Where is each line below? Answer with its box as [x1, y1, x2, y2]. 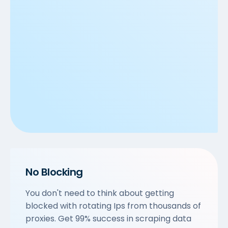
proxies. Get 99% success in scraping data [25, 213, 191, 225]
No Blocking [25, 165, 83, 180]
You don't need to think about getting [25, 187, 174, 199]
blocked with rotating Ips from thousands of [25, 200, 201, 212]
